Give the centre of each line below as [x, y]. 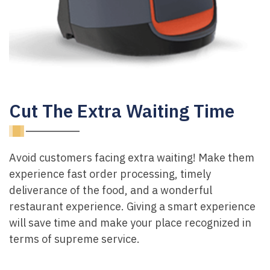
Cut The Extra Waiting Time [122, 110]
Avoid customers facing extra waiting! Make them [132, 157]
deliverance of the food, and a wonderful [111, 190]
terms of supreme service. [74, 239]
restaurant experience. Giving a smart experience [132, 206]
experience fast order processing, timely [110, 174]
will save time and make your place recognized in [130, 222]
